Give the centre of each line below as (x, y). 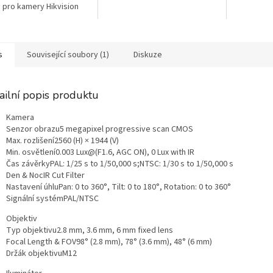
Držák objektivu (34, 254)
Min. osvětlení (31, 153)
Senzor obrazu (33, 129)
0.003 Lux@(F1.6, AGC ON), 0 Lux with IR (125, 153)
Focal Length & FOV (41, 242)
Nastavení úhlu (32, 187)
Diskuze (148, 55)
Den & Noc (25, 176)
